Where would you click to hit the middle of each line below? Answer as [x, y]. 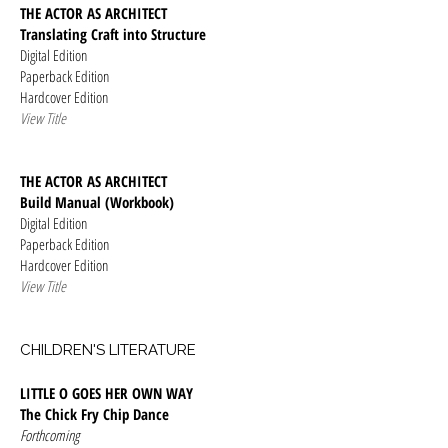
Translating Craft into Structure [113, 34]
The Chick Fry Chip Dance [94, 414]
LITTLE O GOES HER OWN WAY [106, 393]
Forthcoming [49, 435]
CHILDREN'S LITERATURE [108, 350]
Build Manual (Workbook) [97, 202]
